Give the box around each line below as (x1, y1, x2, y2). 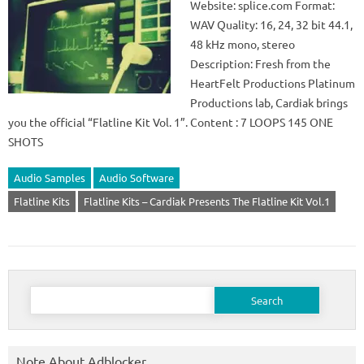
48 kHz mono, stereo (190, 37, 295, 51)
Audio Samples (14, 171, 85, 184)
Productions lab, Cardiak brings (190, 95, 348, 110)
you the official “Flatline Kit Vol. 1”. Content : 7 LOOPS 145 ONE (8, 115, 333, 129)
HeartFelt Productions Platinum (190, 76, 355, 90)
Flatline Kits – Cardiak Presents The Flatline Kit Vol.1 (84, 194, 330, 208)
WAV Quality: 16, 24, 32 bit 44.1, (190, 17, 353, 32)
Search (28, 282, 61, 296)
